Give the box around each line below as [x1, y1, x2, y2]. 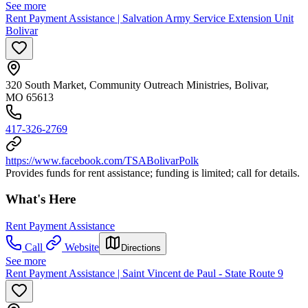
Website [65, 241, 99, 254]
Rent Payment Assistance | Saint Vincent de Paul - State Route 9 [5, 267, 283, 280]
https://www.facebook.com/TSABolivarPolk [5, 154, 199, 166]
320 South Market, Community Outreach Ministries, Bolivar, [5, 78, 269, 91]
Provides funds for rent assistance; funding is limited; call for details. [5, 166, 300, 179]
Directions [121, 243, 161, 254]
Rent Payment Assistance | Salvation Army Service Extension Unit [5, 12, 294, 24]
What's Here [5, 192, 76, 207]
